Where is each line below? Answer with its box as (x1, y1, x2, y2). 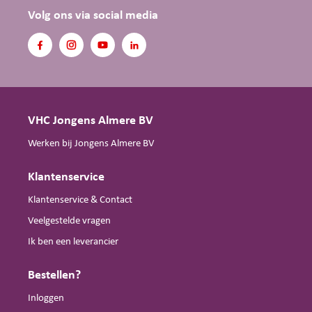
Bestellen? (28, 268, 84, 282)
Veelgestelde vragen (28, 215, 111, 226)
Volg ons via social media (28, 9, 158, 22)
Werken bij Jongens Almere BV (28, 138, 155, 149)
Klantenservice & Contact (28, 194, 132, 205)
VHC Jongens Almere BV (28, 114, 153, 127)
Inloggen (28, 292, 64, 304)
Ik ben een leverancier (28, 236, 118, 247)
